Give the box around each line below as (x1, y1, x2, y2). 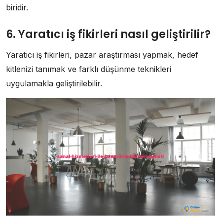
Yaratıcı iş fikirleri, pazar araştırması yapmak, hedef (6, 50, 198, 60)
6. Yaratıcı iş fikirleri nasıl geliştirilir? (6, 27, 211, 42)
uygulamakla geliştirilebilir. (6, 78, 102, 89)
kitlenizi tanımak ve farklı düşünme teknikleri (6, 64, 171, 74)
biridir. (6, 2, 28, 13)
